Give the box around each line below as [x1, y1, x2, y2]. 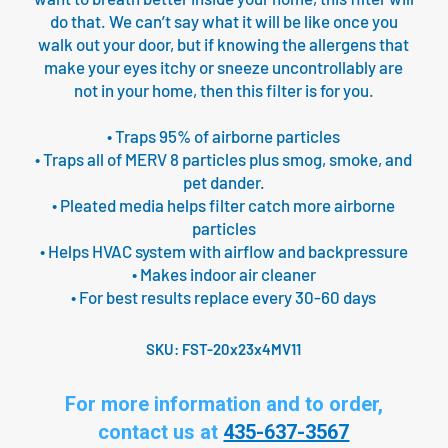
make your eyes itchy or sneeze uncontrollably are [44, 57, 404, 78]
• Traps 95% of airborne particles [107, 126, 341, 147]
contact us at [98, 420, 224, 445]
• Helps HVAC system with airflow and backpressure [39, 241, 408, 262]
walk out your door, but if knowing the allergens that [38, 34, 410, 55]
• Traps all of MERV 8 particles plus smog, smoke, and [35, 149, 413, 170]
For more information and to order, [64, 392, 383, 417]
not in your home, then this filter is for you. [73, 80, 374, 101]
